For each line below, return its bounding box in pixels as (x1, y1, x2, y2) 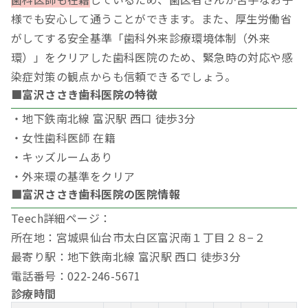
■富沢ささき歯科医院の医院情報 (11, 186, 180, 203)
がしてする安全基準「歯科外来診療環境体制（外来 (11, 30, 271, 47)
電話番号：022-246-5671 (11, 267, 141, 285)
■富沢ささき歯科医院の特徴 (11, 86, 158, 103)
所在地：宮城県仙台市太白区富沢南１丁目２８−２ (11, 229, 266, 246)
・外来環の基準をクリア (11, 168, 135, 185)
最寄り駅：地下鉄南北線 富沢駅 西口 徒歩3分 (11, 248, 241, 265)
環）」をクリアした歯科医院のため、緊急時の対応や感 (11, 49, 293, 66)
